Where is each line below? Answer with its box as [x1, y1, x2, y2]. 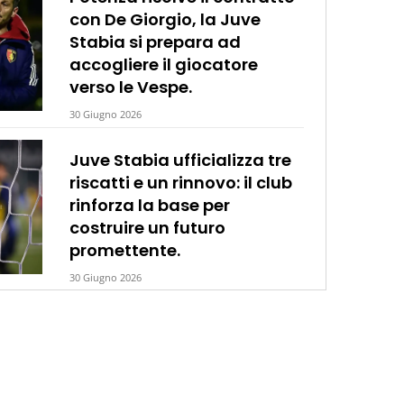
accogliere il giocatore [69, 52, 259, 76]
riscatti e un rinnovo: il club [69, 170, 293, 194]
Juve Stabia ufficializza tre [69, 148, 292, 171]
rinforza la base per [69, 193, 231, 216]
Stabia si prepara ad [69, 30, 242, 53]
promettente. [69, 238, 181, 262]
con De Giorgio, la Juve [69, 7, 262, 31]
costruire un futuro [69, 216, 226, 239]
